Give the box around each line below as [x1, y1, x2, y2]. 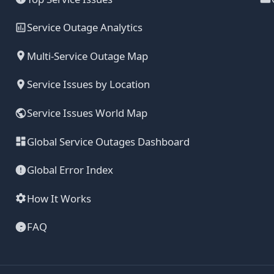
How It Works [27, 191, 91, 206]
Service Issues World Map [27, 106, 147, 120]
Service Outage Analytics [27, 20, 143, 35]
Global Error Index [27, 163, 113, 177]
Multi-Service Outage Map [27, 48, 148, 63]
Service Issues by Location [27, 77, 150, 92]
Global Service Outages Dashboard [27, 134, 190, 149]
